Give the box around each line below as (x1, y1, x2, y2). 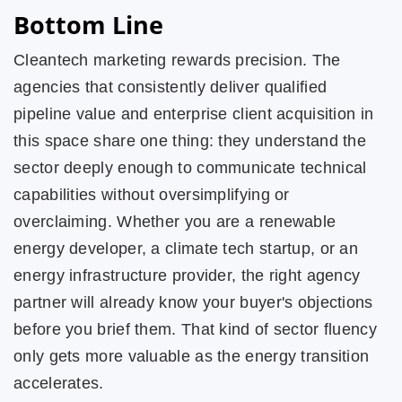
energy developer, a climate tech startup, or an (13, 239, 359, 258)
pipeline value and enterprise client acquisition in (13, 104, 374, 123)
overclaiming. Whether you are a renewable (13, 212, 336, 231)
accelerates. (13, 373, 104, 392)
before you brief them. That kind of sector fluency (13, 319, 377, 338)
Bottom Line (13, 7, 163, 41)
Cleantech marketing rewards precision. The (13, 50, 341, 69)
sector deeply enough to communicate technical (13, 158, 367, 177)
